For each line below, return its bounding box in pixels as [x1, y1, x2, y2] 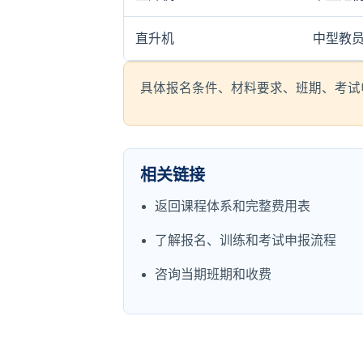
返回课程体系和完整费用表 [155, 199, 310, 213]
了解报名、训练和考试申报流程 [155, 233, 336, 247]
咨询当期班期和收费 [155, 267, 271, 281]
